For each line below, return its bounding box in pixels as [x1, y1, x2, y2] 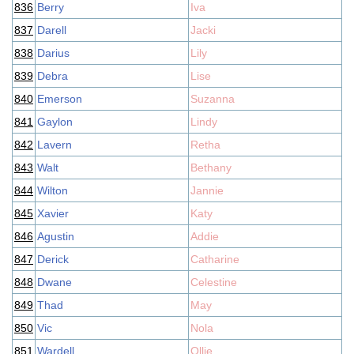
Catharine [190, 253, 239, 265]
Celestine [190, 276, 237, 288]
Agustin [37, 230, 74, 243]
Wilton [37, 184, 68, 197]
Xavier [37, 207, 69, 220]
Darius [37, 47, 70, 59]
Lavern [37, 138, 72, 151]
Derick [37, 253, 69, 265]
